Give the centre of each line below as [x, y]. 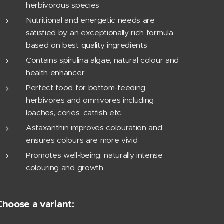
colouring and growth [65, 168]
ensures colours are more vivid [82, 140]
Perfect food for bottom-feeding [86, 88]
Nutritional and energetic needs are [90, 20]
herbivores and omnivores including [90, 100]
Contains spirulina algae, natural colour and [102, 60]
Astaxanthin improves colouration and [94, 128]
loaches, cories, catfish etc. [74, 113]
